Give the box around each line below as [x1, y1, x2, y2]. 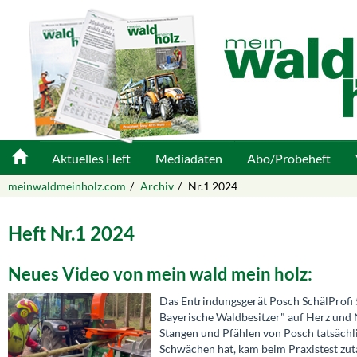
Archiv [140, 179, 174, 193]
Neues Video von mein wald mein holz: [8, 263, 312, 284]
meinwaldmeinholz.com [8, 179, 126, 193]
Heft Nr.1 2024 [8, 222, 135, 245]
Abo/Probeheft [247, 151, 331, 166]
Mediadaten [155, 151, 222, 166]
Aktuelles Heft [52, 151, 131, 166]
